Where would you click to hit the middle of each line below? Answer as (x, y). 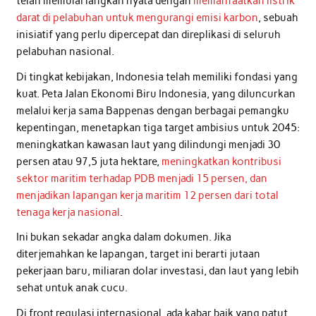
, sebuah (278, 18)
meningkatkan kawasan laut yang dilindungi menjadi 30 (148, 144)
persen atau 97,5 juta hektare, (89, 161)
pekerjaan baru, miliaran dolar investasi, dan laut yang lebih (157, 271)
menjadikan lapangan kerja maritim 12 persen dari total (147, 195)
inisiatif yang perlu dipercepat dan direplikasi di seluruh (148, 35)
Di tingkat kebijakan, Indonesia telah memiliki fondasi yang (157, 77)
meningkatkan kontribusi (221, 161)
